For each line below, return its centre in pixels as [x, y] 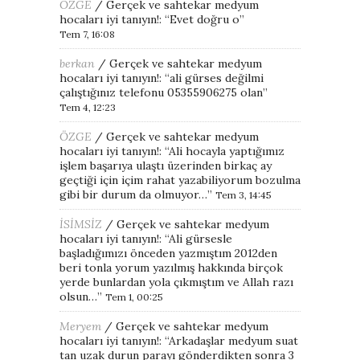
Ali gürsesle [200, 238]
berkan [77, 63]
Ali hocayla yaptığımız [227, 151]
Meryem [80, 326]
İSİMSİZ [81, 224]
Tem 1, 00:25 [134, 297]
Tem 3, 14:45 [243, 194]
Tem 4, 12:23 [88, 107]
